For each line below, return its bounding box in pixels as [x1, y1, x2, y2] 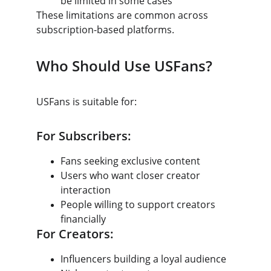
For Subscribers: [36, 128, 131, 144]
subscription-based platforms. [36, 23, 174, 36]
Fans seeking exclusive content [60, 154, 200, 168]
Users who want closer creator [60, 169, 203, 182]
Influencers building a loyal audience [60, 252, 226, 266]
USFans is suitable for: [36, 95, 137, 108]
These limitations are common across [36, 8, 211, 22]
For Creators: [36, 226, 114, 242]
